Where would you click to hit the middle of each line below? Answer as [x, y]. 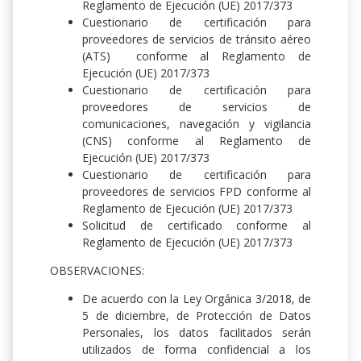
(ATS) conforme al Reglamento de [197, 56]
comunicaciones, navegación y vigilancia [197, 124]
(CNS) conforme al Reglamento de [197, 141]
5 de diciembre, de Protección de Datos [197, 316]
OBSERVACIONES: [97, 271]
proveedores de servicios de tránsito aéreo [197, 39]
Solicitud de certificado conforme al [197, 226]
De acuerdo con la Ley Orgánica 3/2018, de [197, 299]
